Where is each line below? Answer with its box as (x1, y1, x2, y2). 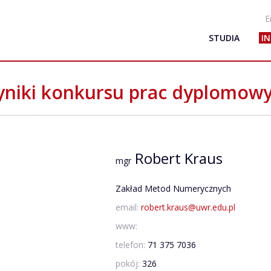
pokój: (116, 258, 142, 269)
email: (116, 201, 141, 213)
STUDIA (208, 32, 240, 44)
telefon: (116, 239, 148, 250)
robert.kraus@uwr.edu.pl (141, 201, 235, 213)
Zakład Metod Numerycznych (116, 183, 231, 194)
